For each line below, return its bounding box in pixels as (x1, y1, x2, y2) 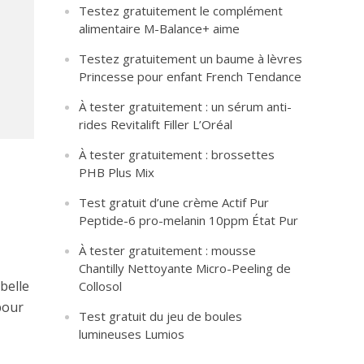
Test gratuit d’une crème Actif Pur (79, 194, 270, 210)
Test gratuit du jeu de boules (79, 308, 243, 324)
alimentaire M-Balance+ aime (79, 20, 240, 37)
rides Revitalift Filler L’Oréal (79, 116, 233, 132)
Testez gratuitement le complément (79, 2, 284, 19)
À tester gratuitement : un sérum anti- (79, 98, 292, 115)
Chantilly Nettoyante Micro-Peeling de (79, 260, 292, 276)
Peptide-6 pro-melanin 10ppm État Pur (79, 212, 299, 228)
